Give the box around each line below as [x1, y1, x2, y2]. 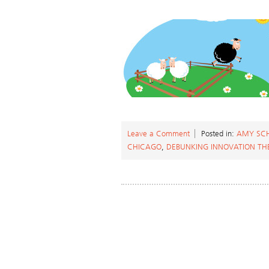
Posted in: [201, 129, 237, 138]
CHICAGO [127, 142, 162, 151]
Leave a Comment [127, 129, 190, 138]
